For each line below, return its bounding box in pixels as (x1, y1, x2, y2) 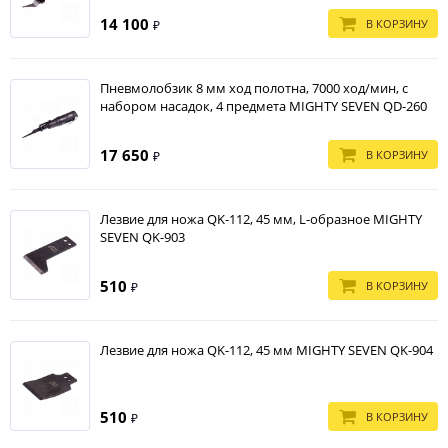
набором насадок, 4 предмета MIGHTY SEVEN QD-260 (100, 97, 427, 115)
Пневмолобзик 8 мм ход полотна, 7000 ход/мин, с (100, 79, 408, 97)
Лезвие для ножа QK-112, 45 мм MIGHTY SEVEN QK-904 (100, 341, 433, 359)
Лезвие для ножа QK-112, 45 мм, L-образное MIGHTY (100, 210, 422, 228)
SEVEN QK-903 (100, 228, 185, 246)
